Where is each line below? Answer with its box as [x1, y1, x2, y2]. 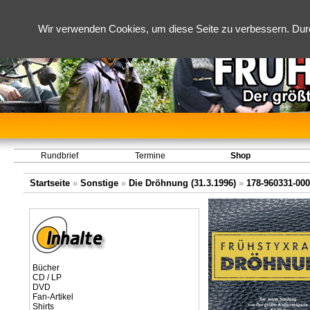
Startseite [30, 178, 70, 188]
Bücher [33, 263, 60, 273]
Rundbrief [40, 151, 78, 161]
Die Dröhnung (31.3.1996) [129, 178, 236, 188]
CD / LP [33, 273, 62, 282]
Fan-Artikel [33, 292, 73, 302]
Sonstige [80, 178, 118, 188]
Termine [134, 151, 165, 161]
